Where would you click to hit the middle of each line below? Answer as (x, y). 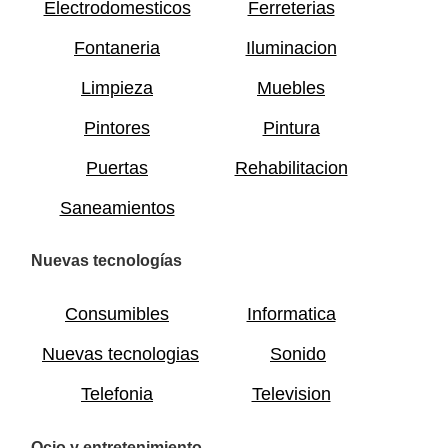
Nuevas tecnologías (106, 261)
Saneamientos (117, 207)
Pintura (291, 127)
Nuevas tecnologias (120, 354)
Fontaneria (117, 47)
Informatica (291, 314)
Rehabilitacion (291, 167)
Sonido (298, 354)
